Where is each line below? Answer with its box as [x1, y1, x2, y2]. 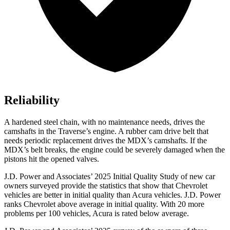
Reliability [4, 93, 60, 107]
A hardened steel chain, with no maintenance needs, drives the [4, 118, 205, 127]
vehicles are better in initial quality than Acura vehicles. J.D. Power [4, 190, 221, 200]
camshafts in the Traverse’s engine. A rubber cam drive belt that [4, 127, 208, 136]
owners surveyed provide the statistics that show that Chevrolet [4, 181, 207, 190]
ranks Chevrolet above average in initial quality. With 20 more [4, 200, 204, 209]
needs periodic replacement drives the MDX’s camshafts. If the [4, 136, 207, 145]
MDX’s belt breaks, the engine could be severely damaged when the [4, 145, 225, 155]
